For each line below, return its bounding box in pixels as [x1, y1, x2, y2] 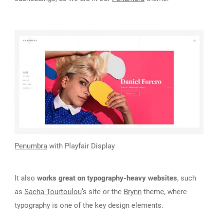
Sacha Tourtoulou [24, 187, 82, 196]
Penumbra [15, 141, 47, 150]
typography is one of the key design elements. [15, 200, 163, 210]
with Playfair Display [47, 141, 115, 150]
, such [177, 173, 196, 182]
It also [15, 173, 37, 182]
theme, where [142, 187, 187, 196]
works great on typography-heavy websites [37, 173, 177, 182]
